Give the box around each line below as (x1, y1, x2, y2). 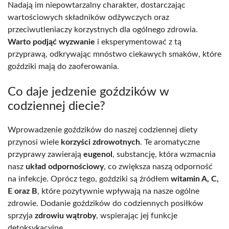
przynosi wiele (8, 138, 61, 146)
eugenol (83, 150, 112, 158)
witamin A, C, (171, 174, 219, 183)
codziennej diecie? (8, 100, 105, 112)
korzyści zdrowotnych (61, 138, 140, 146)
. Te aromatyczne (140, 138, 200, 146)
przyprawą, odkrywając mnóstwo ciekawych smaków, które (8, 50, 221, 58)
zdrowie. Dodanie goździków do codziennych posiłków (8, 199, 203, 208)
